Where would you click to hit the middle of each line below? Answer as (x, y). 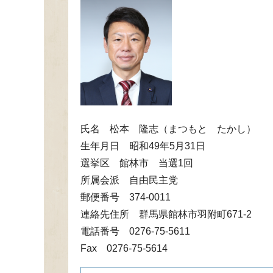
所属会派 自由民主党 (129, 180)
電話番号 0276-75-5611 (135, 231)
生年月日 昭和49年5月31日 (143, 146)
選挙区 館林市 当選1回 (137, 163)
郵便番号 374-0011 (126, 197)
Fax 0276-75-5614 (124, 248)
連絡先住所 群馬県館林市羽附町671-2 (166, 214)
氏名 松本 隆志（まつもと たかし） (168, 129)
